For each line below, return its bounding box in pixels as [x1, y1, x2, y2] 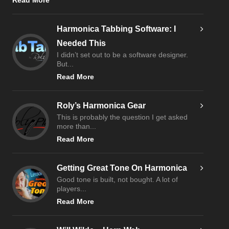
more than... [57, 123, 97, 131]
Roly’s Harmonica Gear [57, 101, 146, 110]
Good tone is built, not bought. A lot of [57, 176, 178, 184]
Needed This [57, 39, 106, 48]
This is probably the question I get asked [57, 113, 188, 122]
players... [57, 185, 87, 193]
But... [57, 60, 74, 68]
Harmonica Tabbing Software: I [57, 25, 176, 34]
